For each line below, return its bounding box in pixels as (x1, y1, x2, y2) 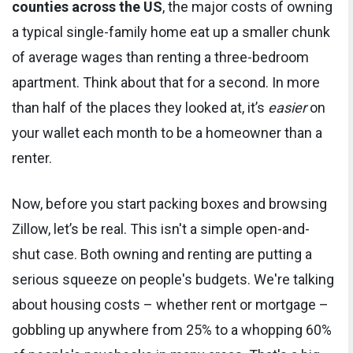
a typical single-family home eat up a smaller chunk (12, 24, 330, 41)
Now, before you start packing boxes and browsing (12, 195, 327, 213)
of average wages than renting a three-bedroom (12, 49, 309, 66)
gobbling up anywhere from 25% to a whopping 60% (12, 321, 332, 339)
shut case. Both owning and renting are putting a (12, 246, 312, 263)
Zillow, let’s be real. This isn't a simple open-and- (12, 221, 310, 238)
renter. (12, 150, 52, 167)
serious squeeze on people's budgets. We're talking (12, 271, 334, 288)
